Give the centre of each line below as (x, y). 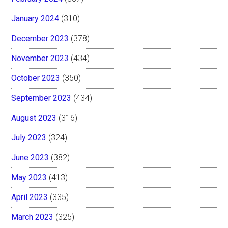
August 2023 (34, 118)
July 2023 (29, 137)
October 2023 (36, 78)
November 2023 (40, 58)
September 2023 (41, 98)
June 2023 (30, 157)
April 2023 (30, 197)
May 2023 (29, 177)
